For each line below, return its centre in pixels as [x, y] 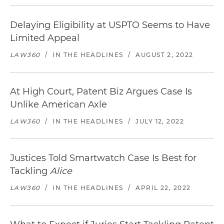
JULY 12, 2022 [160, 121]
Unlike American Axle [58, 104]
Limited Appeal [45, 38]
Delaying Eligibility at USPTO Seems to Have [110, 25]
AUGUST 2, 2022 [164, 55]
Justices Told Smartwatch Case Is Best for [103, 158]
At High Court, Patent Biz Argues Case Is [101, 91]
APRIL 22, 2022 [163, 188]
